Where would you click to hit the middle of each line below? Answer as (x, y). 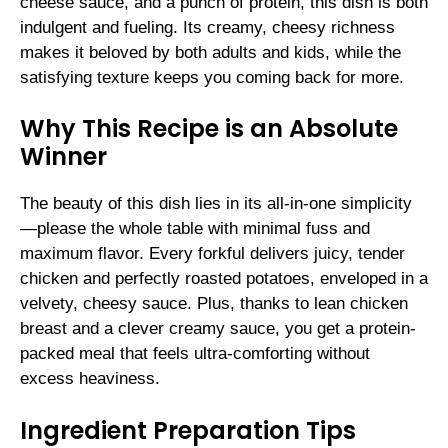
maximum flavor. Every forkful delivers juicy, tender (212, 254)
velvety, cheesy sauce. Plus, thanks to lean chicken (214, 304)
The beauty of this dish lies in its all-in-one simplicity (216, 204)
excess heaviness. (90, 379)
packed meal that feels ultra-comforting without (195, 354)
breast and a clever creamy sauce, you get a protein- (218, 329)
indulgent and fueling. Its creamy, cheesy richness (207, 27)
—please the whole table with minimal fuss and (195, 229)
